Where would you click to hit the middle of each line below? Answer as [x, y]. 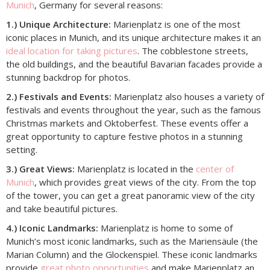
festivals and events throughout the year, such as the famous [133, 110]
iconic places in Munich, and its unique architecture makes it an [133, 37]
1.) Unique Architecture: [58, 24]
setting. [22, 149]
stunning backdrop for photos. [68, 77]
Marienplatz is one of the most [176, 24]
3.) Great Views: [40, 169]
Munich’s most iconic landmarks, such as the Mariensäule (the [132, 241]
